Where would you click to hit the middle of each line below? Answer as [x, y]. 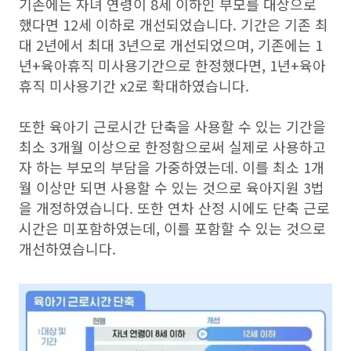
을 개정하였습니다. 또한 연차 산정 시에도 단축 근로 [174, 208]
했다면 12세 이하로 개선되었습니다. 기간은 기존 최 [174, 24]
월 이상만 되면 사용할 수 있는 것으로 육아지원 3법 [172, 187]
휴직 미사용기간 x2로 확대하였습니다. [134, 85]
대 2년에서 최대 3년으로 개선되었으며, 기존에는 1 [171, 45]
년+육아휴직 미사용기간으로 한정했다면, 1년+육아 [172, 65]
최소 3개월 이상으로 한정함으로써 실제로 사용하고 [172, 147]
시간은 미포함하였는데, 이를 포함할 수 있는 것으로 [172, 228]
